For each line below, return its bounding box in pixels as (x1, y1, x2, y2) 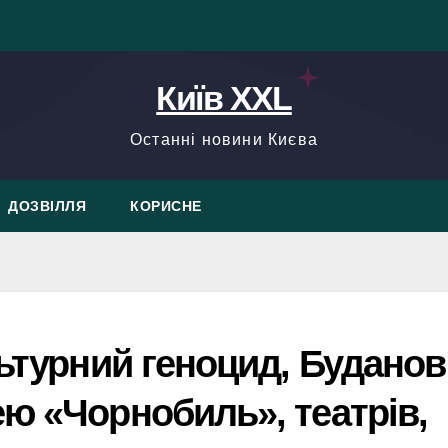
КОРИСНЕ (130, 198, 202, 214)
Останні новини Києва (130, 131, 318, 148)
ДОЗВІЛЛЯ (8, 198, 86, 214)
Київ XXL (156, 79, 292, 117)
